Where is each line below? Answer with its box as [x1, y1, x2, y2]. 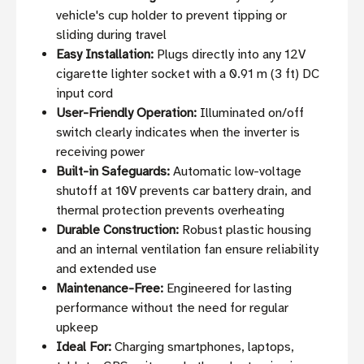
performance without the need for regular [56, 300, 289, 317]
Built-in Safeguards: [56, 163, 171, 180]
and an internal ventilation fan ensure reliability [56, 241, 319, 258]
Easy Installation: [56, 46, 154, 63]
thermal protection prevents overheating [56, 202, 285, 219]
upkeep [56, 319, 99, 336]
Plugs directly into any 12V [154, 46, 306, 63]
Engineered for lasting [163, 280, 292, 297]
